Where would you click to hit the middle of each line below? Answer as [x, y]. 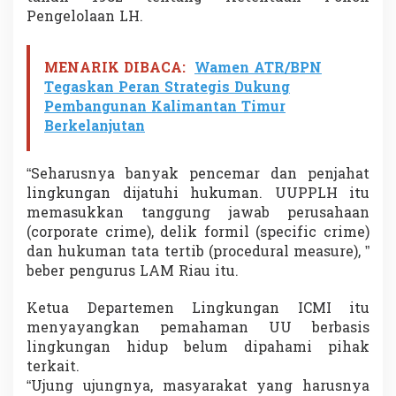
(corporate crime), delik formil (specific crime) [198, 233]
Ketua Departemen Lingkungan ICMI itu [198, 309]
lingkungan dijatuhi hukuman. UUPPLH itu [198, 194]
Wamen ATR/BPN [258, 69]
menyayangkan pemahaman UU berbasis [198, 328]
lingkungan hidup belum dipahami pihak [198, 348]
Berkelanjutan [95, 127]
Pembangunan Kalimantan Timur [165, 107]
